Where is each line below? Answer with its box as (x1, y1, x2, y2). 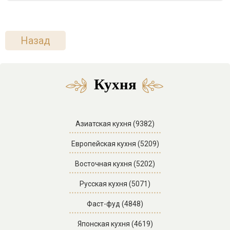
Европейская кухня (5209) (71, 139, 159, 148)
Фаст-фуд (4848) (87, 199, 143, 208)
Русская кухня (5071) (80, 179, 150, 188)
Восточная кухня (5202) (75, 159, 155, 168)
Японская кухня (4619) (77, 219, 153, 228)
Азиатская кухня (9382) (75, 119, 155, 128)
